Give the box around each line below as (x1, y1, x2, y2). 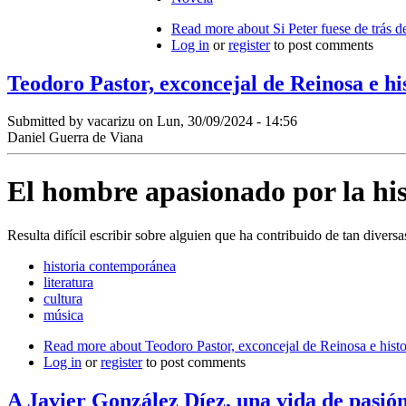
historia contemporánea (43, 258, 176, 275)
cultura (43, 291, 82, 307)
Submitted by (7, 113, 87, 130)
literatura (43, 275, 93, 291)
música (43, 307, 83, 324)
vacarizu (87, 113, 135, 130)
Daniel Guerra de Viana (7, 130, 143, 146)
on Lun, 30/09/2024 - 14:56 (135, 113, 297, 130)
